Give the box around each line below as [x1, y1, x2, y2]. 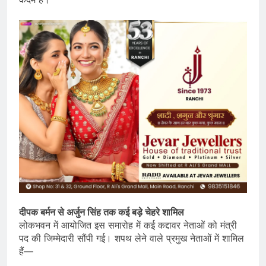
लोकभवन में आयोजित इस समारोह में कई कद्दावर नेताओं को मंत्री [19, 218, 237, 231]
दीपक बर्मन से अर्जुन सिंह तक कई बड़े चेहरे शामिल [19, 205, 184, 218]
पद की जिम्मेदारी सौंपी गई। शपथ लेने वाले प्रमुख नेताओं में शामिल [19, 232, 244, 244]
